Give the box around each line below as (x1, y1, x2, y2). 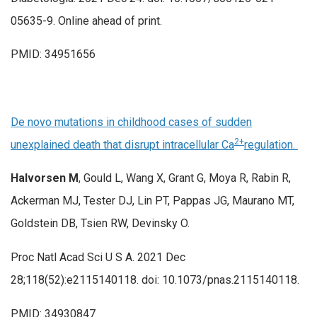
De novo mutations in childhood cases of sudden (11, 115, 252, 129)
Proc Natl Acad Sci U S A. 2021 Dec (11, 250, 185, 264)
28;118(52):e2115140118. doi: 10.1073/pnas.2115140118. (11, 272, 299, 287)
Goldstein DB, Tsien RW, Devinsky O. (11, 217, 190, 231)
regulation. (244, 137, 298, 151)
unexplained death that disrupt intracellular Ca (11, 137, 234, 151)
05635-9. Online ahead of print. (11, 13, 162, 28)
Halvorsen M (11, 171, 79, 185)
